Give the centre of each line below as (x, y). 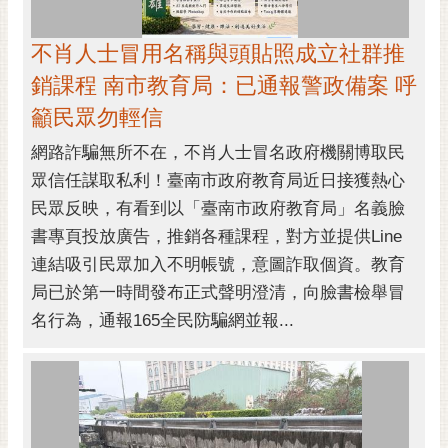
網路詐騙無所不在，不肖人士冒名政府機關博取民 (218, 152)
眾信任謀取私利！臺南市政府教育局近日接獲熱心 (218, 180)
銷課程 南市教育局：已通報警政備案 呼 (224, 85)
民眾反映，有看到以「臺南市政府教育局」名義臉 (218, 208)
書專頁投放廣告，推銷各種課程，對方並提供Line (216, 236)
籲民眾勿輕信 (97, 117)
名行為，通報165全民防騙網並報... (162, 320)
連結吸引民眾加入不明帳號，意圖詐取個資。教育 (218, 264)
